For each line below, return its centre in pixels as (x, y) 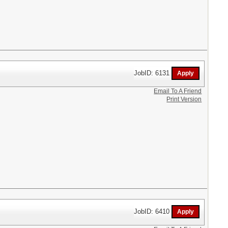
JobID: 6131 (153, 73)
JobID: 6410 (153, 211)
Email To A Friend (178, 91)
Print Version (184, 99)
